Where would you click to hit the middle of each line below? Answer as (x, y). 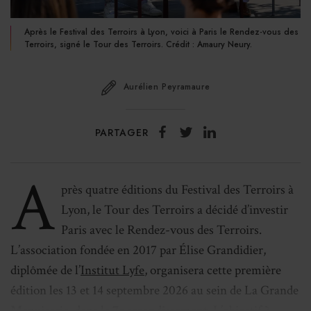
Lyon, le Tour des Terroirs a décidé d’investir (175, 210)
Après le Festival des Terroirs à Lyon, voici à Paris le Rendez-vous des (161, 32)
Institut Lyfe (112, 271)
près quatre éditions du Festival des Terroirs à (177, 190)
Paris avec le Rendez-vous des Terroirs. (161, 230)
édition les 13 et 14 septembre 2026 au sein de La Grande (154, 291)
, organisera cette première (213, 271)
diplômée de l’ (45, 271)
